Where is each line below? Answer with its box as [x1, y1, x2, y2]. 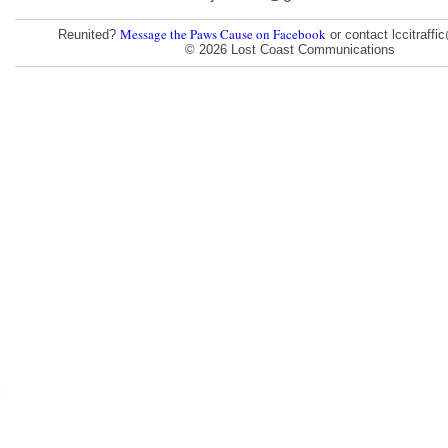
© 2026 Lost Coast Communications [185, 41, 395, 57]
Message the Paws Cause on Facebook [120, 24, 326, 43]
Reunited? [58, 26, 120, 42]
